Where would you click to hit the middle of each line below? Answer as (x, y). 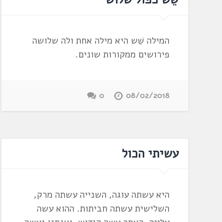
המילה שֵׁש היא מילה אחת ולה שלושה (101, 41)
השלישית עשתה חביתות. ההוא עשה (103, 208)
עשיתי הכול (150, 154)
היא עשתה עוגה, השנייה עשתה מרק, (101, 194)
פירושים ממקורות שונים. (122, 55)
